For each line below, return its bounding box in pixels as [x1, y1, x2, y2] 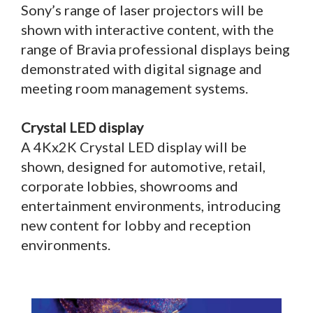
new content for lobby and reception [21, 217, 251, 234]
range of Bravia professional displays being [21, 41, 290, 58]
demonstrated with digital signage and [21, 60, 262, 78]
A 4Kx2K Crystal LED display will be [21, 138, 247, 156]
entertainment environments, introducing [21, 197, 281, 214]
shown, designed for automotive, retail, [21, 158, 265, 175]
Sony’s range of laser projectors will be [21, 1, 263, 19]
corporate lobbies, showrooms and [21, 177, 238, 195]
